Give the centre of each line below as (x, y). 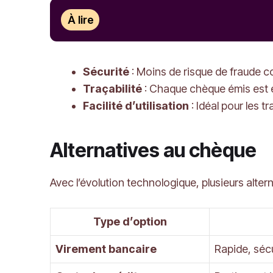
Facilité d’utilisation (136, 106)
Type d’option (130, 222)
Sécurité (106, 72)
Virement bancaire (106, 249)
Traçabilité (112, 89)
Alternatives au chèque (155, 151)
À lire (81, 19)
